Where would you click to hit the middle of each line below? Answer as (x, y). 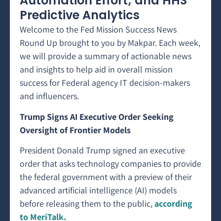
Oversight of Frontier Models (75, 130)
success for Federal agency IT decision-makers (105, 83)
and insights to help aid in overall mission (96, 70)
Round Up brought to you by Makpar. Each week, (110, 43)
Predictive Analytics (80, 15)
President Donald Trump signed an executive (102, 150)
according (173, 203)
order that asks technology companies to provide (110, 164)
